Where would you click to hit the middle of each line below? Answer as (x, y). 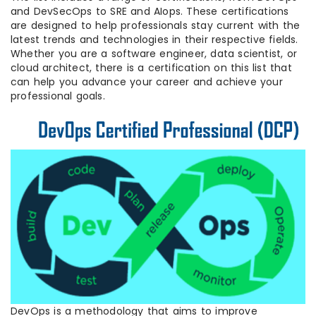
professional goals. (58, 96)
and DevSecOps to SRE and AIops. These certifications (150, 11)
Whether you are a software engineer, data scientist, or (154, 53)
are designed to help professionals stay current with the (156, 25)
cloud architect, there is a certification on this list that (151, 67)
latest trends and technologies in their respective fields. (154, 39)
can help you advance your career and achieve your (147, 81)
